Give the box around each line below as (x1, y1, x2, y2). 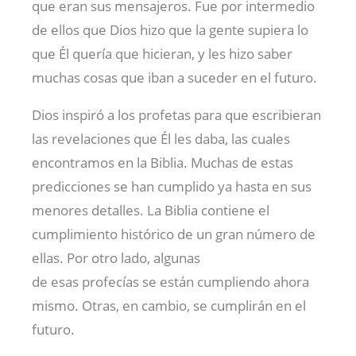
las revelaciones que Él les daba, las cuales (32, 129, 290, 148)
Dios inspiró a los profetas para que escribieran (32, 105, 321, 124)
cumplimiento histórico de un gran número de (32, 224, 315, 243)
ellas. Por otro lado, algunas (32, 248, 200, 267)
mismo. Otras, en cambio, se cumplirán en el (32, 296, 306, 315)
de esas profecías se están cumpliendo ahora (32, 272, 309, 291)
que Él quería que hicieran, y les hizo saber (32, 44, 292, 63)
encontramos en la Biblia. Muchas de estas (32, 153, 293, 172)
